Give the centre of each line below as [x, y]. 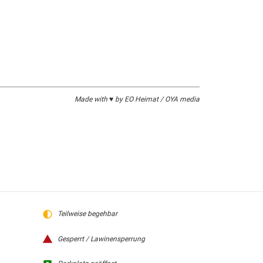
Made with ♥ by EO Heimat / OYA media [137, 99]
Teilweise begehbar [87, 213]
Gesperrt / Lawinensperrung [101, 239]
